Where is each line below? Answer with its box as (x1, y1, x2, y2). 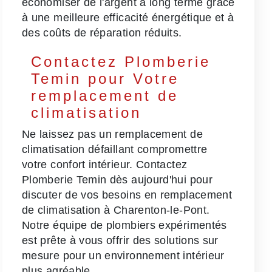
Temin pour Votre (31, 70, 180, 87)
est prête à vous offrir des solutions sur (22, 234, 219, 246)
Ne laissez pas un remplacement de (22, 127, 203, 140)
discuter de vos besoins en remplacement (22, 188, 233, 201)
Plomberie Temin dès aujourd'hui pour (22, 173, 212, 186)
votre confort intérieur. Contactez (22, 158, 188, 171)
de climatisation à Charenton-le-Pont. (22, 203, 210, 216)
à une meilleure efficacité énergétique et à (22, 12, 234, 24)
